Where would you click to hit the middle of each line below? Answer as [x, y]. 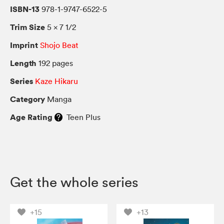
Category [27, 99]
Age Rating [31, 117]
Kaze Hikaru [56, 81]
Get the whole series [74, 182]
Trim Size [27, 27]
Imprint [24, 45]
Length [23, 63]
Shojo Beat [59, 45]
